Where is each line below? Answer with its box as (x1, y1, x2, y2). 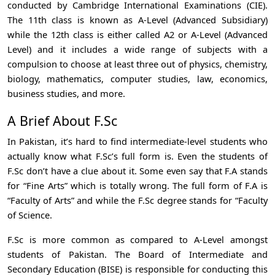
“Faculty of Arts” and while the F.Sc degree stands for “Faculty (7, 193, 268, 206)
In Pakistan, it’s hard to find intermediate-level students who (7, 134, 268, 147)
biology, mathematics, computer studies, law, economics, (7, 72, 268, 85)
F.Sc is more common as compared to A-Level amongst (7, 233, 268, 246)
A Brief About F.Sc (7, 111, 117, 130)
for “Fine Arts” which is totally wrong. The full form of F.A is (7, 179, 268, 192)
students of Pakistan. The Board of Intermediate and (7, 247, 268, 260)
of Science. (7, 208, 52, 221)
